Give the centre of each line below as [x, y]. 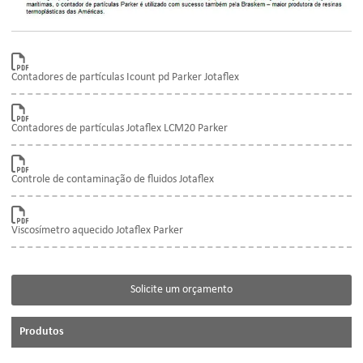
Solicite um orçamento [181, 290]
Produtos [42, 332]
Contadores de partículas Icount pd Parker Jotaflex [125, 78]
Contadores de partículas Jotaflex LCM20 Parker [120, 129]
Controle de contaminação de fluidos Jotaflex [113, 180]
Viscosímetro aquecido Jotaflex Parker [97, 231]
